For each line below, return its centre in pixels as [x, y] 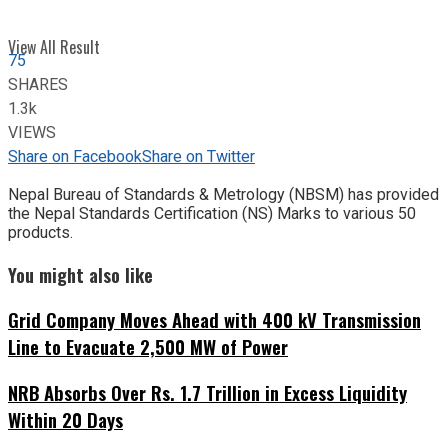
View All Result [54, 47]
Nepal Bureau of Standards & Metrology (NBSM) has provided [223, 194]
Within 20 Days [65, 420]
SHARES [38, 84]
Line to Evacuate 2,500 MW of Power [148, 347]
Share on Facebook [75, 156]
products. [40, 232]
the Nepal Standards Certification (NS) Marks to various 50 [212, 213]
